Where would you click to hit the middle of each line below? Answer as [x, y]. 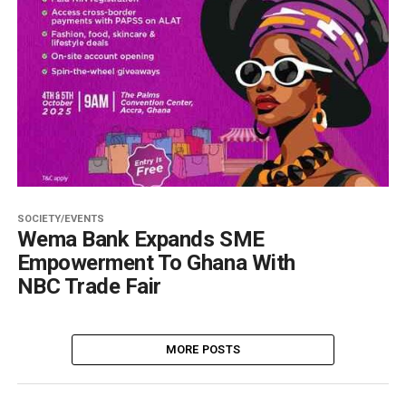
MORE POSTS [203, 350]
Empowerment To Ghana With [156, 263]
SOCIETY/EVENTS [60, 219]
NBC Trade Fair [89, 287]
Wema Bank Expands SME [140, 240]
